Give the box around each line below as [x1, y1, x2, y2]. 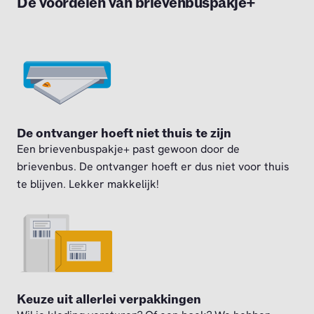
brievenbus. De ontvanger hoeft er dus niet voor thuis [17, 159, 289, 175]
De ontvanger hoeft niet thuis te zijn [17, 125, 231, 142]
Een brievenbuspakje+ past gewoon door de [17, 142, 240, 157]
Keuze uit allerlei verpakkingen [17, 292, 201, 308]
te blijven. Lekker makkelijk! [17, 177, 159, 192]
